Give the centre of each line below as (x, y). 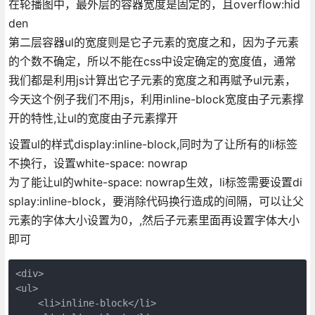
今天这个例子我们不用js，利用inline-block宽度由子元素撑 (156, 99)
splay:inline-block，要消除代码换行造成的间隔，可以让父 (156, 201)
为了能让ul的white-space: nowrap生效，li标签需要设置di (155, 182)
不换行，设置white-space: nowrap (98, 163)
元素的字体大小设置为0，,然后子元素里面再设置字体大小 (154, 220)
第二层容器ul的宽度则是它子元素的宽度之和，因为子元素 (153, 42)
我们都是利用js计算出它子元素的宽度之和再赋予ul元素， (152, 80)
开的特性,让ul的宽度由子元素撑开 (93, 118)
